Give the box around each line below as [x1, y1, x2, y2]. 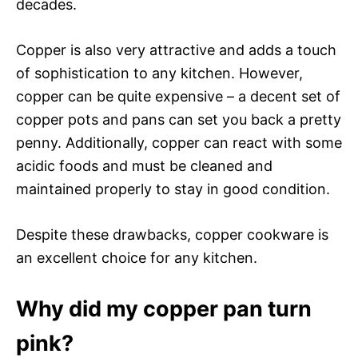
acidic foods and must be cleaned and [16, 157, 272, 174]
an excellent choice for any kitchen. [16, 249, 257, 266]
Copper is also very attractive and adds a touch [16, 41, 336, 58]
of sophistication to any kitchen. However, [16, 64, 303, 82]
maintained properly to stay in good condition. [16, 180, 330, 197]
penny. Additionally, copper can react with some [16, 133, 342, 151]
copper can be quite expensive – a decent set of [16, 87, 340, 105]
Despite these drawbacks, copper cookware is [16, 225, 328, 243]
